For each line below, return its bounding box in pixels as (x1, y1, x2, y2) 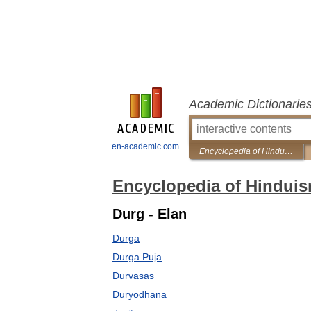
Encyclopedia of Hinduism (285, 146, 293, 156)
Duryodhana (112, 289, 167, 300)
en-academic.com (112, 142, 179, 151)
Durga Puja (112, 251, 162, 262)
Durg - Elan (112, 206, 187, 221)
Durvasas (112, 270, 154, 281)
